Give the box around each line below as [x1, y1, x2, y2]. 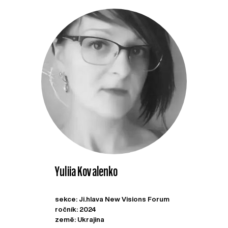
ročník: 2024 [55, 206, 97, 213]
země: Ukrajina [55, 216, 105, 223]
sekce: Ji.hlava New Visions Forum [55, 195, 170, 203]
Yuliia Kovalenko [55, 164, 118, 179]
